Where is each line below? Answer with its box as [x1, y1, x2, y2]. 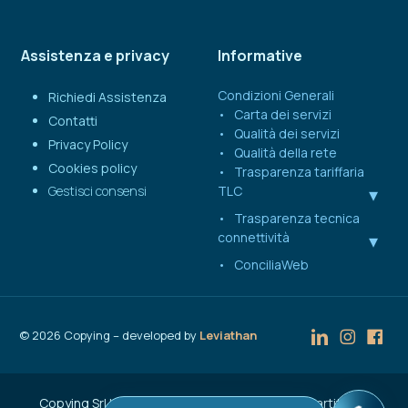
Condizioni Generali [217, 87, 334, 105]
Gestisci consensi [47, 182, 147, 200]
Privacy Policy [47, 136, 127, 154]
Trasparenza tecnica [233, 209, 360, 228]
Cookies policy [47, 159, 137, 178]
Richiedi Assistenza [47, 88, 167, 107]
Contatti [47, 112, 97, 130]
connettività [217, 229, 290, 247]
